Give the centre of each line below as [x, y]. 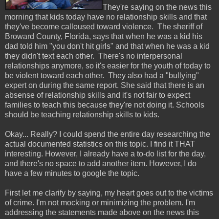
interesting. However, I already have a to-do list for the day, [105, 154]
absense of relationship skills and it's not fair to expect [98, 95]
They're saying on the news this [157, 7]
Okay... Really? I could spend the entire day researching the [108, 134]
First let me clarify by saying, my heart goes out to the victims [109, 193]
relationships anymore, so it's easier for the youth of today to [108, 66]
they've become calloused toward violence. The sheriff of [104, 27]
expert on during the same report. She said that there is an [105, 86]
